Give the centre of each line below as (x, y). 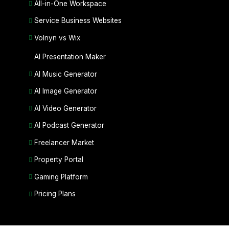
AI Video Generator (65, 108)
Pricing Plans (55, 194)
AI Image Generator (65, 91)
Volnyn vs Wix (57, 38)
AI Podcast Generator (69, 125)
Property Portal (59, 160)
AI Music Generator (65, 74)
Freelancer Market (64, 142)
